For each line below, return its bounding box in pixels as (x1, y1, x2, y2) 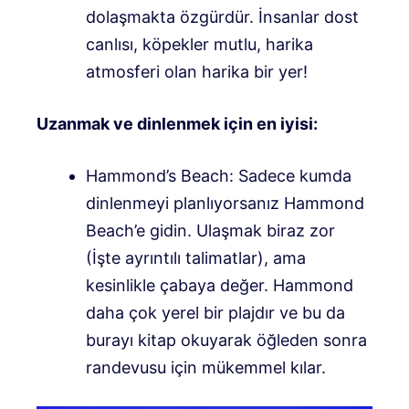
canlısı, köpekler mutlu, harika (86, 34, 313, 54)
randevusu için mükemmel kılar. (86, 357, 326, 377)
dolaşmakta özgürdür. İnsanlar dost (86, 6, 359, 26)
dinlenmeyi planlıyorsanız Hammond (86, 193, 364, 213)
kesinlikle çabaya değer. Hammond (86, 275, 353, 295)
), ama (257, 247, 306, 267)
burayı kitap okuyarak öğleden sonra (86, 330, 367, 350)
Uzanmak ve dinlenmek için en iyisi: (37, 113, 318, 133)
